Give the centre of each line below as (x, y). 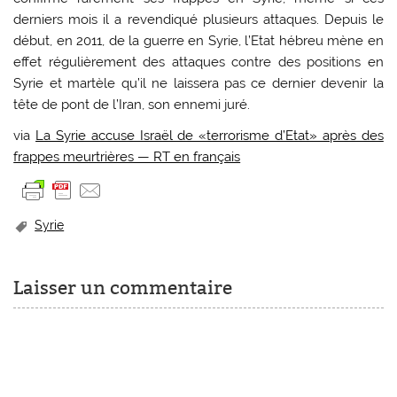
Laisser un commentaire (123, 288)
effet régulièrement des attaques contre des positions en (198, 62)
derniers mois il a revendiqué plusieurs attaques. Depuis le (198, 19)
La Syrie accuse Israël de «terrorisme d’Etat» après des (210, 135)
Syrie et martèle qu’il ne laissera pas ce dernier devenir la (198, 83)
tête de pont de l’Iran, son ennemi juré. (132, 104)
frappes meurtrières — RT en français (127, 156)
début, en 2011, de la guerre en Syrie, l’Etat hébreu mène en (198, 40)
